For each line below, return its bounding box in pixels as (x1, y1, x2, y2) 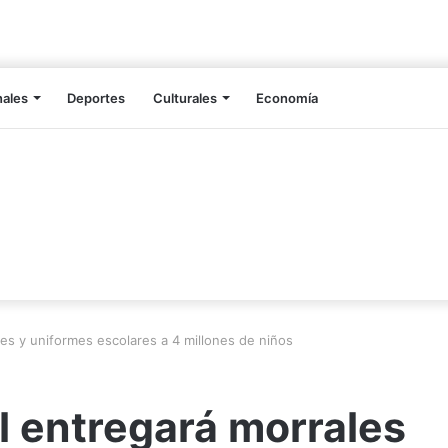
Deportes (67, 90, 125, 107)
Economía (256, 90, 318, 107)
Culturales (153, 90, 217, 107)
